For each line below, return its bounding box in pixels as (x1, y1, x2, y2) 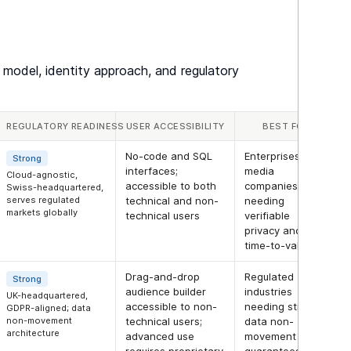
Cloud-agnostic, (6, 169, 78, 181)
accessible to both (125, 179, 217, 193)
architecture (6, 327, 60, 339)
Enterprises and (244, 150, 323, 163)
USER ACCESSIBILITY (125, 121, 225, 132)
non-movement (6, 315, 73, 327)
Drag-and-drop (125, 270, 201, 284)
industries (244, 285, 293, 299)
